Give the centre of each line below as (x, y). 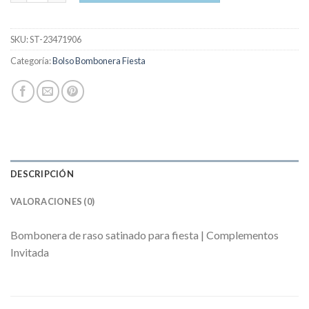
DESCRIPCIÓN (42, 174)
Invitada (30, 252)
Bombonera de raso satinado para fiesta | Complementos (144, 235)
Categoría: (31, 61)
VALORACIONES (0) (53, 202)
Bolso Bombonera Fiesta (99, 61)
